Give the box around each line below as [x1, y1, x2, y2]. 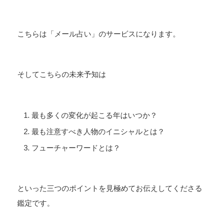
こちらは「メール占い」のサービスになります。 [17, 29, 180, 38]
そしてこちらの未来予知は [17, 70, 106, 79]
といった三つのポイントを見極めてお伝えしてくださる [17, 184, 202, 193]
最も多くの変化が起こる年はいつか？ [32, 110, 157, 119]
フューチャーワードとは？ [32, 143, 120, 152]
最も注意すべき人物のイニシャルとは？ [32, 127, 165, 136]
